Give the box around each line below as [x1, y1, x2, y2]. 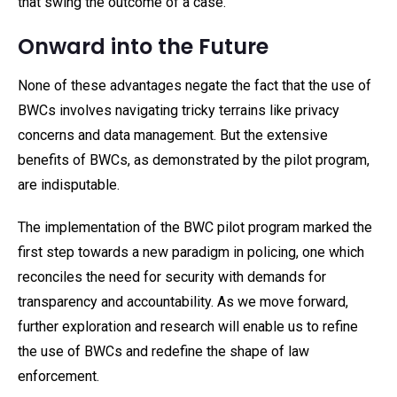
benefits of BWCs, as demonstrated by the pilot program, [18, 152, 370, 168]
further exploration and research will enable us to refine [18, 318, 358, 335]
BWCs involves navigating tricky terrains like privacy [18, 102, 339, 119]
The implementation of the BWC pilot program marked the [18, 219, 372, 236]
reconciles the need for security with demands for [18, 269, 326, 285]
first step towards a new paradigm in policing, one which [18, 244, 364, 261]
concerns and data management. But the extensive [18, 127, 328, 144]
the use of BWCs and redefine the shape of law [18, 343, 309, 360]
